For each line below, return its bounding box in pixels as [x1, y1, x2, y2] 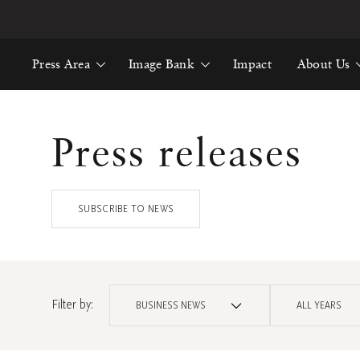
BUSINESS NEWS [136, 300, 206, 311]
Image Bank [129, 56, 194, 72]
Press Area [32, 56, 90, 72]
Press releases [51, 128, 302, 176]
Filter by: [51, 297, 93, 312]
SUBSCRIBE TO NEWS [78, 203, 174, 215]
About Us [297, 56, 350, 72]
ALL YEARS [297, 300, 342, 311]
